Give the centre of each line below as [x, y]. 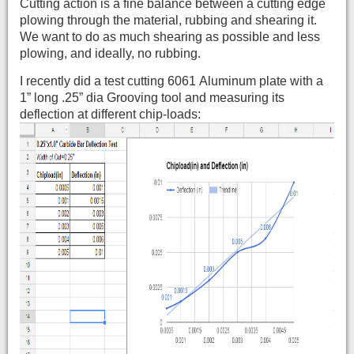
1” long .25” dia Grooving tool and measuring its [152, 97]
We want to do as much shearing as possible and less [170, 36]
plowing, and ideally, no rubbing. [110, 53]
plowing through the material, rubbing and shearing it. [168, 20]
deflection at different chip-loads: [110, 114]
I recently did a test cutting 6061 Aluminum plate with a [171, 81]
